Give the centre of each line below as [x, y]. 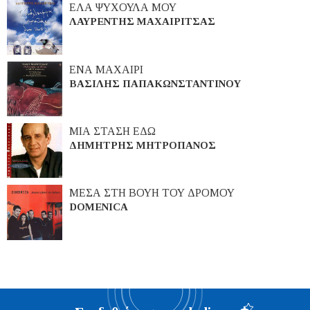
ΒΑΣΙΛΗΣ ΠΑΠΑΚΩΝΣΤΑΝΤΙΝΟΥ [155, 83]
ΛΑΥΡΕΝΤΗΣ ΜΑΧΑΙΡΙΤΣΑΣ [142, 21]
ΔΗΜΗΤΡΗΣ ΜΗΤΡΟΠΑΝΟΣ [143, 146]
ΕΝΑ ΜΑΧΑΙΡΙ [106, 69]
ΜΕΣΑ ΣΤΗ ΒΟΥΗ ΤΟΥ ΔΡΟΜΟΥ [152, 193]
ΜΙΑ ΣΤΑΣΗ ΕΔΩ [112, 131]
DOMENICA [99, 207]
